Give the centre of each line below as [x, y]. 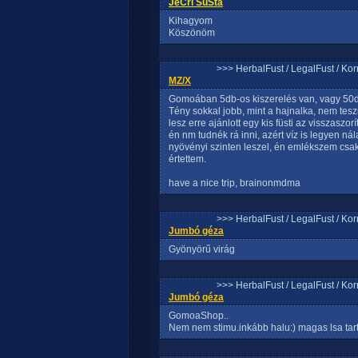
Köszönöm [192, 33]
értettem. [187, 159]
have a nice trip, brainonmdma [235, 183]
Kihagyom [191, 21]
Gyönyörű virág [202, 249]
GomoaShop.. [199, 316]
